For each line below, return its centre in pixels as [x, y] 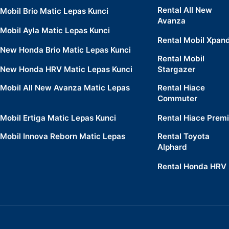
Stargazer [177, 69]
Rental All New [185, 10]
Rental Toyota [184, 136]
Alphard [173, 147]
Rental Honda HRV [192, 166]
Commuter [178, 98]
